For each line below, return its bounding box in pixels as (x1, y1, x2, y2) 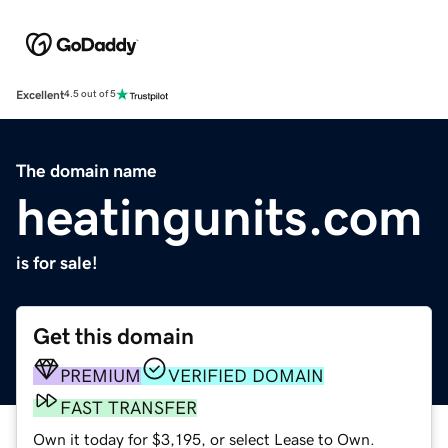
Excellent (16, 88, 64, 101)
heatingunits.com (16, 190, 423, 243)
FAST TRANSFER (60, 398, 197, 417)
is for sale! (16, 253, 98, 272)
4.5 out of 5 (64, 89, 116, 100)
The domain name (16, 161, 157, 180)
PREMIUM (60, 366, 141, 385)
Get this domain (33, 324, 194, 348)
